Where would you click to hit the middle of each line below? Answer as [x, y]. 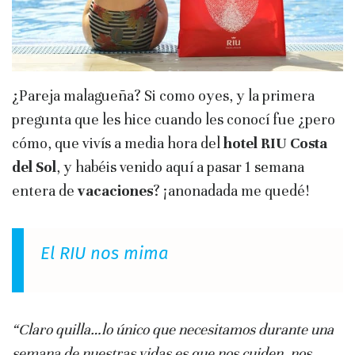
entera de [45, 190]
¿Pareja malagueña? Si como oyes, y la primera [163, 95]
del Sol [34, 166]
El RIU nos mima [104, 254]
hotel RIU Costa [275, 143]
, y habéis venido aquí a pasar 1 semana [180, 166]
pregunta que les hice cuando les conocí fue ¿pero [174, 119]
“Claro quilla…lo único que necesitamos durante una [173, 330]
